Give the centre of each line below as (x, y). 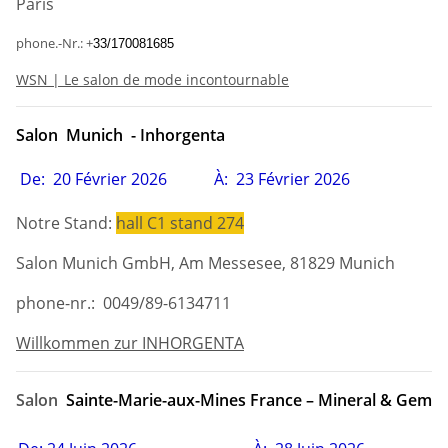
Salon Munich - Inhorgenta (120, 134)
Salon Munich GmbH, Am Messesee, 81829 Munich (205, 262)
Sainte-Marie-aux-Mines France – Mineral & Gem (247, 399)
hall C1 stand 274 (180, 222)
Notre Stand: (66, 222)
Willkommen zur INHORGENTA (130, 342)
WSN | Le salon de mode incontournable (152, 79)
